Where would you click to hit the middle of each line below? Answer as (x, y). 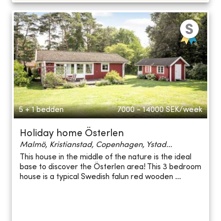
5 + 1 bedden (41, 110)
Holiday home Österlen (72, 134)
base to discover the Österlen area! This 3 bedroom (110, 167)
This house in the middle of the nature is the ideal (106, 158)
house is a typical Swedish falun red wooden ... (100, 177)
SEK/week (184, 110)
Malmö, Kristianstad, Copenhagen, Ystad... (96, 145)
